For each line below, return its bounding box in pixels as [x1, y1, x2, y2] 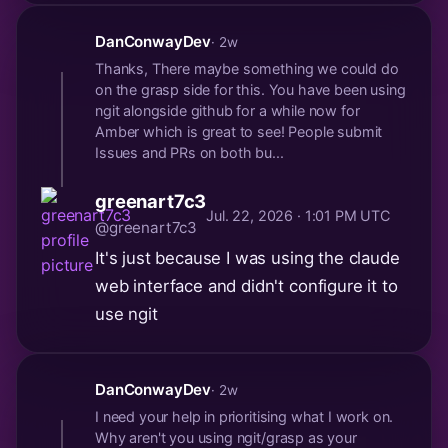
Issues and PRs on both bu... [95, 144, 284, 162]
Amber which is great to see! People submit [95, 123, 383, 141]
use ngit [95, 304, 158, 325]
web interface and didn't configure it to [95, 276, 398, 297]
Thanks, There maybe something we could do [95, 60, 399, 78]
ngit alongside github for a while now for [95, 102, 360, 120]
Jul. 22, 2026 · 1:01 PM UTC [206, 207, 390, 225]
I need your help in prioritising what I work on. [95, 408, 394, 426]
